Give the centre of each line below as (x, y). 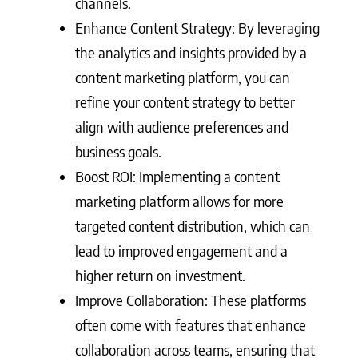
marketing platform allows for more (179, 201)
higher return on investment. (160, 275)
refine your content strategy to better (185, 101)
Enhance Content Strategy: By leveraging (197, 27)
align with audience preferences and (182, 126)
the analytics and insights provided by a (191, 52)
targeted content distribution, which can (193, 225)
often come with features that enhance (191, 324)
